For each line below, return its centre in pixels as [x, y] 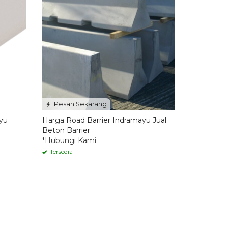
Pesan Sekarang [79, 104]
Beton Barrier [66, 131]
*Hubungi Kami [69, 141]
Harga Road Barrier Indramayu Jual [104, 120]
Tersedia [60, 152]
